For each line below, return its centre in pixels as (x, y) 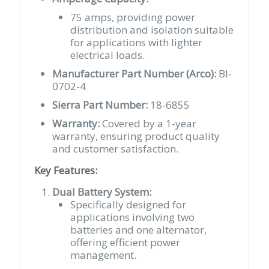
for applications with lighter (137, 42)
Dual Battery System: (102, 192)
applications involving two (133, 217)
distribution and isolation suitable (152, 29)
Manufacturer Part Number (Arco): (134, 73)
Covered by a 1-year (148, 123)
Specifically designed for (128, 204)
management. (104, 255)
